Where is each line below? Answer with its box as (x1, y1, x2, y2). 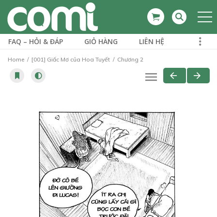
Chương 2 (116, 56, 143, 63)
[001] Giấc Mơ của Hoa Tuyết (31, 56, 110, 63)
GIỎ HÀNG (84, 37, 118, 46)
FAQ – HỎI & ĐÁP (8, 37, 63, 46)
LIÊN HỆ (139, 37, 164, 46)
